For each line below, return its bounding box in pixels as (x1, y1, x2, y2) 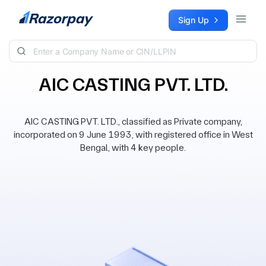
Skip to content (9, 10, 69, 20)
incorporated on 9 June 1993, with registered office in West (13, 129, 253, 140)
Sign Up (178, 15, 209, 25)
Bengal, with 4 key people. (80, 142, 186, 153)
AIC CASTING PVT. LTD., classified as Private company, (24, 116, 242, 127)
